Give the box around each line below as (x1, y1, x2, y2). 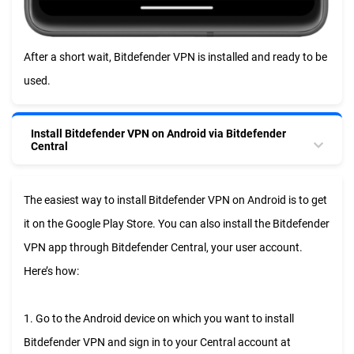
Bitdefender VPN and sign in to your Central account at (24, 336, 291, 349)
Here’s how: (24, 265, 79, 278)
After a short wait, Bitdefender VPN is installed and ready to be (24, 51, 327, 64)
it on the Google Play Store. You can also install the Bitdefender (24, 217, 330, 231)
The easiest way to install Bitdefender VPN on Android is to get (24, 194, 327, 207)
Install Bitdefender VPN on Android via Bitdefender (31, 127, 286, 141)
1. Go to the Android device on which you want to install (24, 312, 294, 326)
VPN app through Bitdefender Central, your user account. (24, 241, 303, 254)
